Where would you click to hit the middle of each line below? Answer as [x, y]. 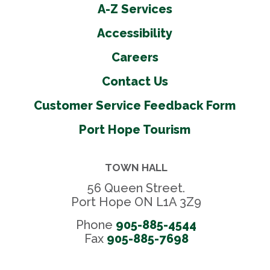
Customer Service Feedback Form [135, 105]
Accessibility [135, 33]
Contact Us [135, 81]
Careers [135, 57]
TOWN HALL [137, 167]
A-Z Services [135, 9]
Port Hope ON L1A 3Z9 [137, 202]
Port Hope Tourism [135, 129]
